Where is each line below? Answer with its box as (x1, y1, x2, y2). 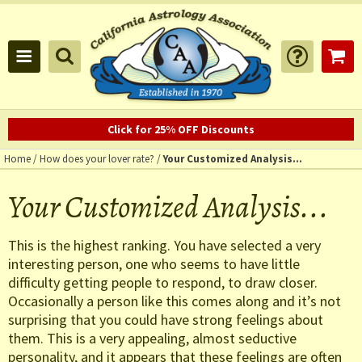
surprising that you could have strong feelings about (8, 310, 323, 330)
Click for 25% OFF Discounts (107, 122, 255, 137)
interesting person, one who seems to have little (8, 255, 300, 274)
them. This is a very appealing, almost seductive (8, 329, 297, 348)
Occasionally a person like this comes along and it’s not (8, 292, 341, 311)
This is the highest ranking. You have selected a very (8, 236, 321, 255)
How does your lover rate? (40, 152, 154, 166)
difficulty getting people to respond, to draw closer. (8, 273, 318, 293)
